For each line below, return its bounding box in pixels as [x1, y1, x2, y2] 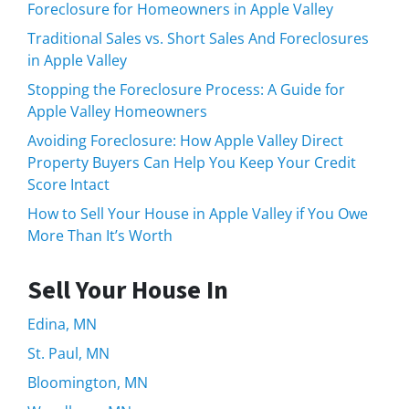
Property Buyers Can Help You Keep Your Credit [27, 152, 356, 173]
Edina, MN [27, 313, 97, 334]
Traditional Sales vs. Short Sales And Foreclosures [27, 27, 369, 48]
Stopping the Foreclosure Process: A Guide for [27, 79, 345, 100]
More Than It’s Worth [27, 225, 173, 246]
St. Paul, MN [27, 342, 110, 363]
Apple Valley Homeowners [27, 100, 207, 121]
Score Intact [27, 173, 110, 194]
